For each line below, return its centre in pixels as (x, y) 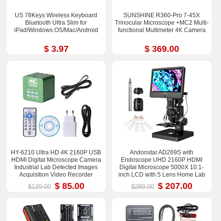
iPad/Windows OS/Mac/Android (56, 30)
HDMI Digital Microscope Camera (56, 160)
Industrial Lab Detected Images (56, 167)
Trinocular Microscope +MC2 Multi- (162, 22)
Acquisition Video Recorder (56, 174)
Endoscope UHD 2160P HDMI (162, 160)
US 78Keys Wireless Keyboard (56, 15)
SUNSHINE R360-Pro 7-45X (162, 15)
